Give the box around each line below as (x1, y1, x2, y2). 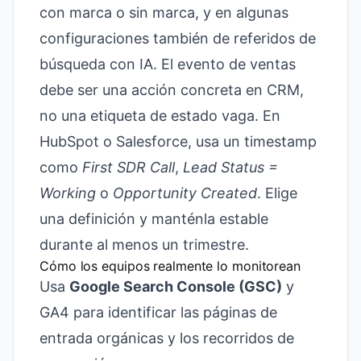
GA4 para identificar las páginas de (39, 304, 277, 321)
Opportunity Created (113, 185, 257, 201)
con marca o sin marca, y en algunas (39, 4, 288, 21)
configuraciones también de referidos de (39, 30, 316, 47)
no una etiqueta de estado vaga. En (39, 107, 280, 124)
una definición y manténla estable (39, 210, 268, 227)
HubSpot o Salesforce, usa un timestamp (39, 133, 317, 150)
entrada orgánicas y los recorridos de (39, 330, 294, 346)
